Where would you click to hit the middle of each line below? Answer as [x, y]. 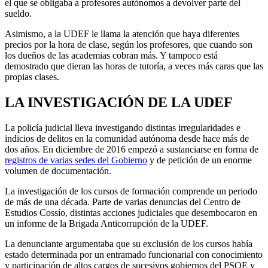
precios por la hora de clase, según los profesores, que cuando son [129, 45]
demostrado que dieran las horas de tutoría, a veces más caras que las [134, 66]
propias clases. [32, 77]
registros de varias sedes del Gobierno [76, 160]
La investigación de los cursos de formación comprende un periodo [131, 191]
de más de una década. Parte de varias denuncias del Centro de [123, 202]
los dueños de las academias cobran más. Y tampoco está [111, 56]
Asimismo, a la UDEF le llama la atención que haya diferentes [122, 34]
